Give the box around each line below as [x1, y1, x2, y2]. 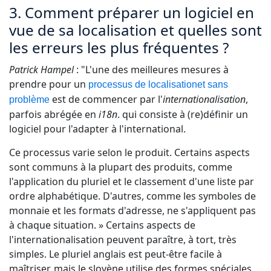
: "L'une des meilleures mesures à [74, 63, 229, 76]
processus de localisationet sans [88, 79, 228, 90]
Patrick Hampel [9, 63, 74, 76]
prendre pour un [9, 77, 88, 91]
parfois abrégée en [9, 108, 99, 121]
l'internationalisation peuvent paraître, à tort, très [9, 233, 237, 246]
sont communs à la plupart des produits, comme [9, 160, 232, 174]
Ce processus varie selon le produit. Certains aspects [9, 146, 250, 159]
